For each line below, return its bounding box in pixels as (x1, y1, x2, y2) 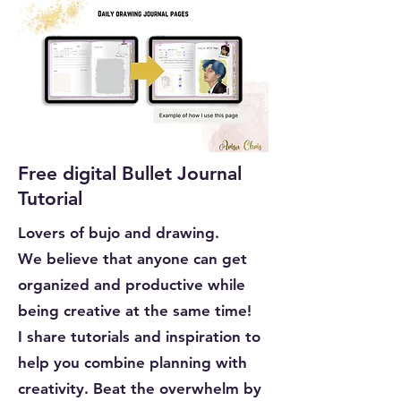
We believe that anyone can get (18, 249, 247, 268)
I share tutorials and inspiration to (18, 327, 260, 346)
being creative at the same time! (18, 301, 252, 320)
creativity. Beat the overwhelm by (18, 379, 261, 397)
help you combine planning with (18, 353, 247, 371)
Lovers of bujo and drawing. (18, 223, 219, 242)
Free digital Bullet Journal (18, 161, 242, 184)
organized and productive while (18, 275, 245, 294)
